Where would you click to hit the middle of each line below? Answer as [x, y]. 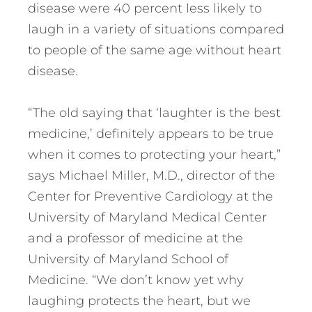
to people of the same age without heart [155, 50]
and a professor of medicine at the [135, 239]
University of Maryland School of [128, 259]
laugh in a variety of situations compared [156, 30]
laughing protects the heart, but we [139, 301]
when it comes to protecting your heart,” [154, 155]
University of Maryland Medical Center [147, 218]
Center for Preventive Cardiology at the [150, 197]
